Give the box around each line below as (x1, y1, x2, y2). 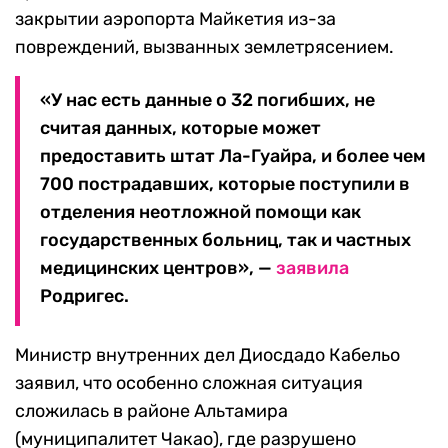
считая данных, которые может (40, 117, 321, 140)
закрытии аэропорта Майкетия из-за (15, 8, 336, 31)
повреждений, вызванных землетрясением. (15, 36, 394, 59)
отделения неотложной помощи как (40, 201, 361, 224)
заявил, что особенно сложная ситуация (15, 372, 363, 395)
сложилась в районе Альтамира (15, 400, 288, 423)
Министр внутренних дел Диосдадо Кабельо (15, 344, 400, 367)
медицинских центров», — (40, 257, 276, 280)
